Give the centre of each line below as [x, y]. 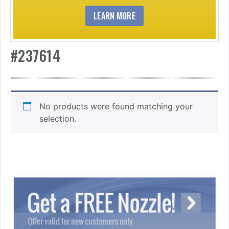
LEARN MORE [114, 16]
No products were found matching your [116, 106]
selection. [58, 118]
